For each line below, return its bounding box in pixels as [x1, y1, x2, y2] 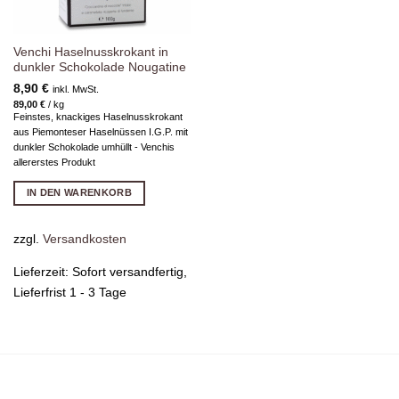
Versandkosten [42, 231, 126, 246]
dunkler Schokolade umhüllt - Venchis [12, 142, 175, 153]
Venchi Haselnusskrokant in [12, 45, 168, 59]
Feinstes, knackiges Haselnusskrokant [12, 111, 183, 123]
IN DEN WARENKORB [26, 187, 133, 199]
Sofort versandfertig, [71, 265, 187, 280]
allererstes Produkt [12, 157, 95, 168]
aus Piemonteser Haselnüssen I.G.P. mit [12, 126, 188, 138]
